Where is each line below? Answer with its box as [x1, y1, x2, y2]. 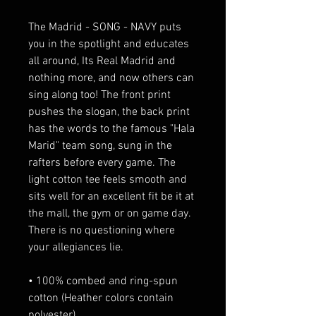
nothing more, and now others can [28, 71, 194, 85]
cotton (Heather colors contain [28, 291, 174, 305]
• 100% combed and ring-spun [28, 274, 178, 288]
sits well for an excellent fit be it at [28, 189, 194, 204]
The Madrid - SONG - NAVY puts [28, 20, 181, 35]
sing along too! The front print [28, 87, 171, 102]
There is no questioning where [28, 223, 175, 238]
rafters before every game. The [28, 155, 176, 170]
